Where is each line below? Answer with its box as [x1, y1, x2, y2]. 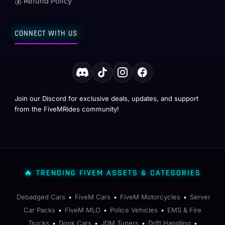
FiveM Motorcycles [120, 192, 180, 201]
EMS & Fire [167, 205, 201, 214]
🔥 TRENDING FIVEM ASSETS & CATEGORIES [24, 168, 201, 179]
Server [189, 192, 210, 201]
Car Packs [24, 205, 55, 214]
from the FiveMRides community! [15, 104, 120, 113]
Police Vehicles [110, 205, 158, 214]
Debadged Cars [16, 192, 65, 201]
